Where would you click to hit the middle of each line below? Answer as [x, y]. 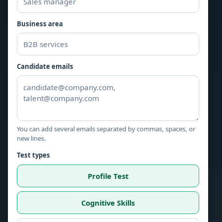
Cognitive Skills [108, 202]
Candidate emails [45, 66]
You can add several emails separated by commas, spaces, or [106, 129]
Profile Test [108, 176]
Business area [40, 24]
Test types [33, 155]
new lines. [31, 138]
